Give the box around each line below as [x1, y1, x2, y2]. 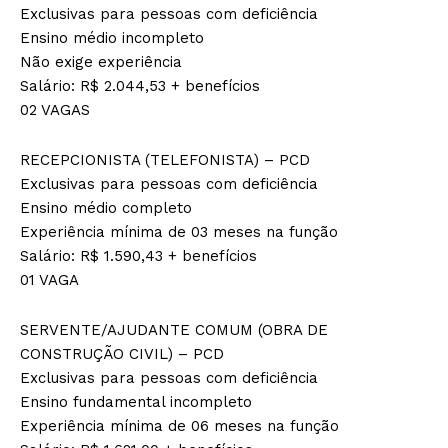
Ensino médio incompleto [20, 28, 204, 47]
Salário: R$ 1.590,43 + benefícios [20, 246, 257, 265]
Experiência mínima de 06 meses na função [20, 416, 339, 435]
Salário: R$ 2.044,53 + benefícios [20, 76, 260, 95]
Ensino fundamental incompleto [20, 392, 252, 411]
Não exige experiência [20, 52, 182, 71]
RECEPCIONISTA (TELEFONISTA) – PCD [20, 150, 310, 169]
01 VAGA [20, 270, 79, 289]
